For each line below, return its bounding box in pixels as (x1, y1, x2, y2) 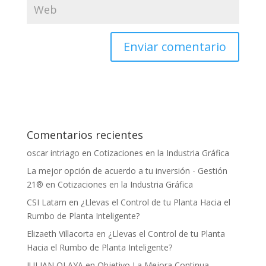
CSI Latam (26, 196, 66, 208)
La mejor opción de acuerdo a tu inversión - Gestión (26, 164, 227, 176)
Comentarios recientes (26, 127, 143, 142)
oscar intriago (26, 147, 80, 159)
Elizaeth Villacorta (26, 227, 94, 239)
